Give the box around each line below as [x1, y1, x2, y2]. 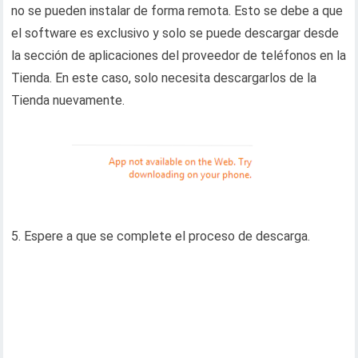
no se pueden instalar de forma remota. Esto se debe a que [11, 2, 344, 18]
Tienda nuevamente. [11, 92, 125, 108]
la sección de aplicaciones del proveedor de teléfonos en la [11, 47, 347, 63]
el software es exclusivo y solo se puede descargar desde [11, 25, 340, 41]
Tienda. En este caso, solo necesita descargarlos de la [11, 70, 317, 86]
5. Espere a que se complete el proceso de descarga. [11, 228, 311, 244]
